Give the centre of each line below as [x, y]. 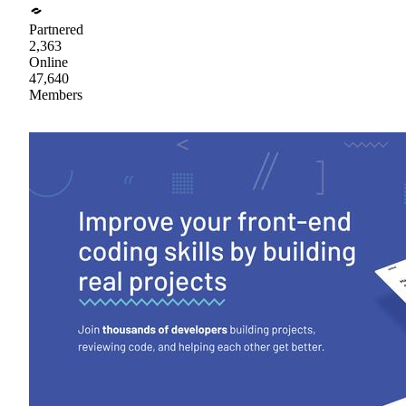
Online [48, 62]
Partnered [56, 29]
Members [56, 94]
